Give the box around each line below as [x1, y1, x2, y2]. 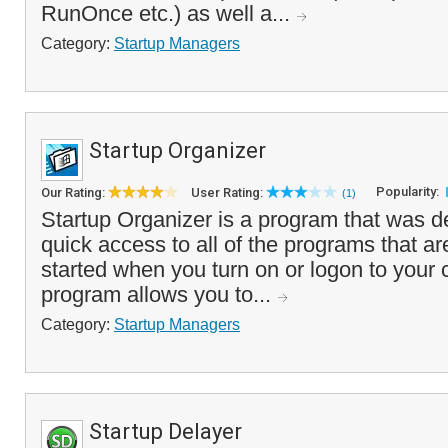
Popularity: [376, 184, 442, 199]
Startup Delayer [89, 419, 242, 444]
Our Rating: [41, 185, 108, 200]
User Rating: [191, 185, 266, 200]
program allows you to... [41, 282, 277, 307]
